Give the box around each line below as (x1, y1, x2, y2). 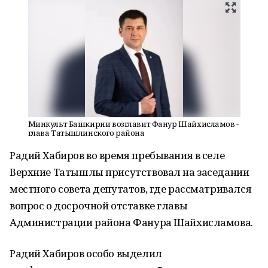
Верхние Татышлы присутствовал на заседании (10, 165, 249, 179)
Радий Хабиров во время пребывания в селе (10, 148, 225, 162)
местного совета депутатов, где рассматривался (10, 182, 252, 196)
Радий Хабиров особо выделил (10, 246, 162, 260)
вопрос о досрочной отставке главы (10, 199, 188, 212)
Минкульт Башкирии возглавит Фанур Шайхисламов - (28, 118, 239, 129)
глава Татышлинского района (28, 127, 145, 138)
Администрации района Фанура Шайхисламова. (10, 215, 253, 229)
